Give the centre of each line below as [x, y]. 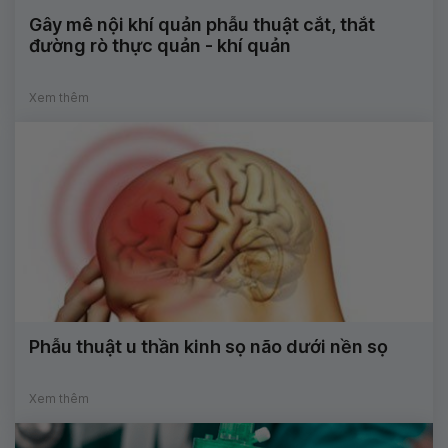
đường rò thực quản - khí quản [160, 46]
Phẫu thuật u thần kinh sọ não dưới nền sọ [208, 347]
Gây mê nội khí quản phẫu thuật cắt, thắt [202, 25]
